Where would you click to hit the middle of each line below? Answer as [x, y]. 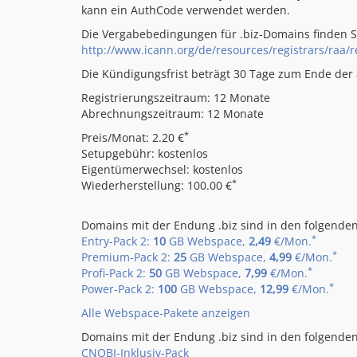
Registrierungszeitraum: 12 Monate [176, 98]
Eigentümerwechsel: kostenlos [162, 169]
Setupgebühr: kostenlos [145, 153]
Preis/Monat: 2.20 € [133, 137]
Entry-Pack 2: [117, 241]
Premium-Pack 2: [127, 257]
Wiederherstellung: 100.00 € [157, 185]
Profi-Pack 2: [115, 273]
